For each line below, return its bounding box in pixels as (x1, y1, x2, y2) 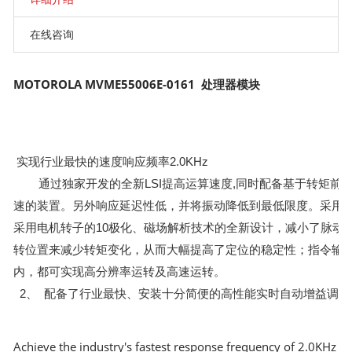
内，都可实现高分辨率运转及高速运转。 (13, 264, 226, 278)
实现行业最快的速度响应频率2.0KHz (13, 154, 209, 168)
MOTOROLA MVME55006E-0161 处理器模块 (13, 75, 261, 92)
